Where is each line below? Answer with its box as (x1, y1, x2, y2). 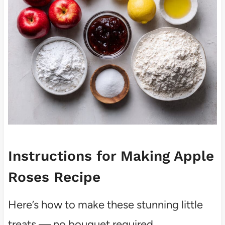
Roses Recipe (8, 169, 100, 186)
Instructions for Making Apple (8, 148, 214, 165)
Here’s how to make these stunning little (8, 198, 203, 212)
